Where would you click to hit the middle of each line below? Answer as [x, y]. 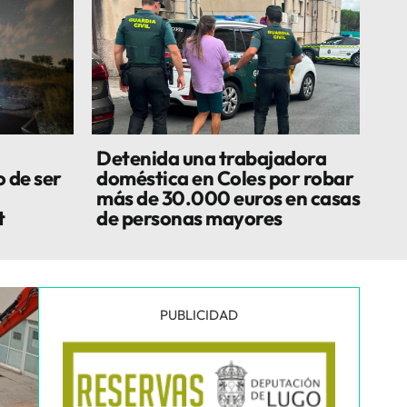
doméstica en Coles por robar [225, 178]
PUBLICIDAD [199, 315]
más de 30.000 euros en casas [228, 198]
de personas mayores [189, 218]
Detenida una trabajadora [211, 158]
